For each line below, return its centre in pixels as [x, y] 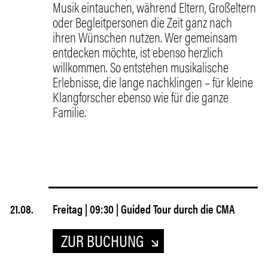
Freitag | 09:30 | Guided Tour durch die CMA [144, 208]
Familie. [70, 112]
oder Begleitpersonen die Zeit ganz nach [143, 22]
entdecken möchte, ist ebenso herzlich [138, 52]
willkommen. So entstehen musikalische [141, 67]
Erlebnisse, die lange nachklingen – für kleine [153, 82]
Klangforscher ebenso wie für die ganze [141, 97]
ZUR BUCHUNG [103, 240]
